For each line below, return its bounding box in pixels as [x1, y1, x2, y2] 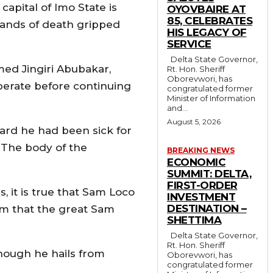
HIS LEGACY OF [167, 26, 247, 38]
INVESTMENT [167, 190, 235, 203]
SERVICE [167, 37, 211, 50]
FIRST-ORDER [167, 179, 238, 191]
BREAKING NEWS [167, 145, 235, 155]
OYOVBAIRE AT [167, 2, 246, 15]
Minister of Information [167, 93, 255, 103]
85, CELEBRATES [167, 14, 252, 27]
